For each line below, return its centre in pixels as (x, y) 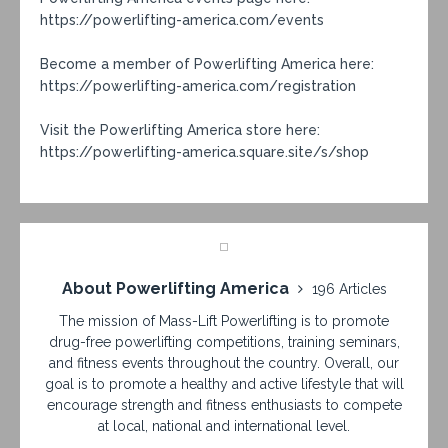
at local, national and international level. (224, 425)
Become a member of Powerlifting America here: (207, 63)
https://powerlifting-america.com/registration (198, 85)
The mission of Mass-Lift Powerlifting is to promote (224, 320)
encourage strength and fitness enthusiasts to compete (224, 404)
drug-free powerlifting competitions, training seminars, (224, 341)
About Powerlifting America (177, 288)
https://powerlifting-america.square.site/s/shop (206, 151)
